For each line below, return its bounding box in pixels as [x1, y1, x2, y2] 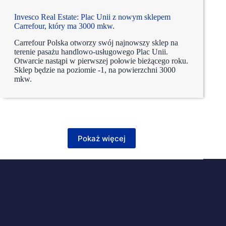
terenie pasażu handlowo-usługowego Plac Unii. [14, 47, 168, 56]
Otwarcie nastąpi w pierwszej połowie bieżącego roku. [14, 56, 188, 66]
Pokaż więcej [78, 133, 126, 143]
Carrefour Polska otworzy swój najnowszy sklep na [14, 38, 178, 47]
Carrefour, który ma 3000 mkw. [14, 22, 115, 31]
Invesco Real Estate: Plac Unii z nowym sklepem [14, 13, 171, 22]
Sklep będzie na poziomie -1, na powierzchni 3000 [14, 66, 176, 75]
